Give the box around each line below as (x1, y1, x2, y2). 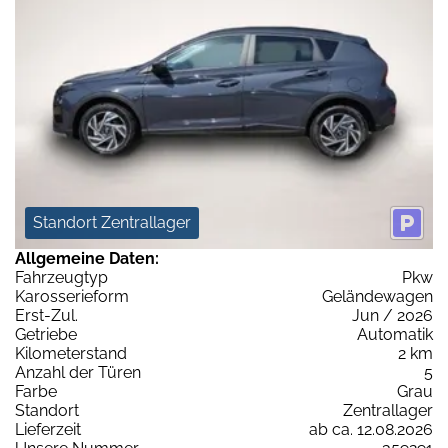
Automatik (357, 324, 433, 344)
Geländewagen (322, 286, 433, 306)
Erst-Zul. (15, 305, 78, 325)
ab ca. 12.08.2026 (309, 419, 433, 439)
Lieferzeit (15, 419, 81, 439)
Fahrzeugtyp (15, 267, 108, 287)
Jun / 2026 (352, 305, 433, 325)
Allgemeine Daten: (15, 248, 159, 268)
